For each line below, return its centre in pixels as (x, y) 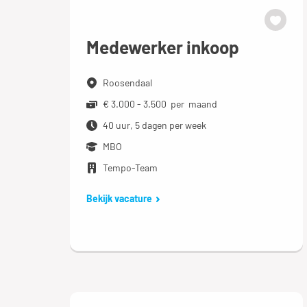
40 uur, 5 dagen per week (155, 125)
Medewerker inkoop (163, 47)
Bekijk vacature (119, 198)
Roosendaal (127, 83)
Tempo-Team (130, 168)
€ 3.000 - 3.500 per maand (160, 104)
